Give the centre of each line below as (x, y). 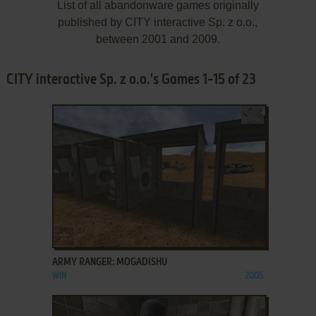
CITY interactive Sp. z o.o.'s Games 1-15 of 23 (131, 80)
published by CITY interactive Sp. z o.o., (158, 22)
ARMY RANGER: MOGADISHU (109, 262)
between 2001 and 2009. (158, 39)
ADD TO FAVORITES (108, 233)
